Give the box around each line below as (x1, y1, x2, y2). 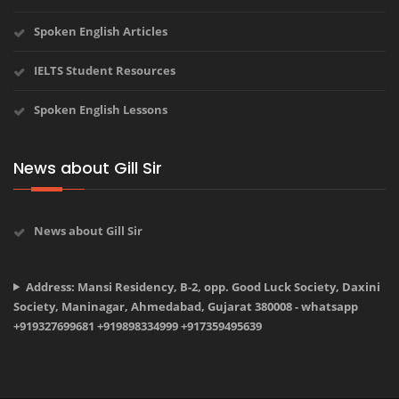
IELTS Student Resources (34, 61, 175, 78)
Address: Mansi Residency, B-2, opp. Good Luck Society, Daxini (25, 278, 380, 295)
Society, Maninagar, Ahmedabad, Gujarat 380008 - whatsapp (13, 297, 358, 314)
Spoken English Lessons (34, 101, 167, 118)
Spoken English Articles (34, 22, 167, 39)
